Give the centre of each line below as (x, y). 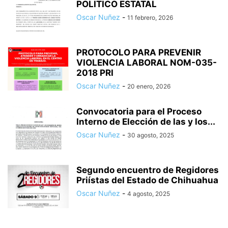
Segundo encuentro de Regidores (148, 170)
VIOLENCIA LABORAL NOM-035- (147, 63)
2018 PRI (95, 73)
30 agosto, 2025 (151, 135)
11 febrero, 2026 (150, 18)
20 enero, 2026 (149, 87)
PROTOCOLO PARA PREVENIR (139, 53)
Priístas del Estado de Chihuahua (147, 180)
